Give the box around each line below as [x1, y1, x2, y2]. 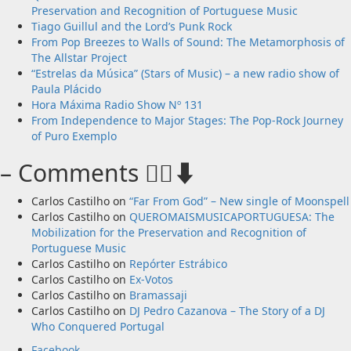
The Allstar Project [31, 49, 127, 65]
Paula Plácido [31, 81, 101, 96]
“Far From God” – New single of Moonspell [129, 193, 349, 208]
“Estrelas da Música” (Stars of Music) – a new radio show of [31, 65, 339, 81]
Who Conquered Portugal [31, 318, 165, 334]
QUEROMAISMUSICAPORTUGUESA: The [129, 208, 335, 224]
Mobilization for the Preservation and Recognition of [31, 224, 306, 240]
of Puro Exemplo [31, 128, 117, 143]
